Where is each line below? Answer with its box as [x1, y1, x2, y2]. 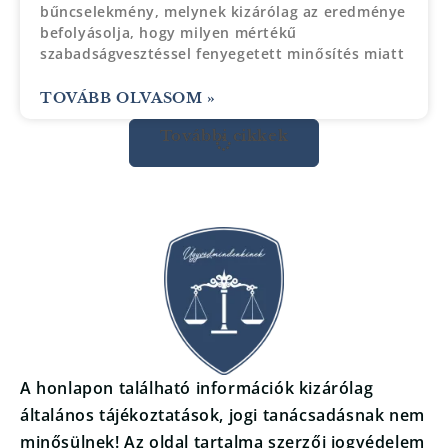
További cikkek [159, 125, 289, 145]
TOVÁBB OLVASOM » [40, 88, 216, 107]
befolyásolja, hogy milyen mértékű [40, 22, 297, 42]
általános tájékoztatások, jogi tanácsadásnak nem [20, 403, 425, 426]
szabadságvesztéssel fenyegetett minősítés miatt [40, 43, 405, 63]
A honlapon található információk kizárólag [20, 376, 374, 399]
